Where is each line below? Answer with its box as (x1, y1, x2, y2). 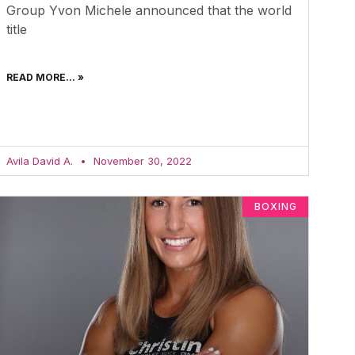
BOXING (254, 200, 297, 213)
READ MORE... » (6, 71, 84, 83)
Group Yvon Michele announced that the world (6, 2, 292, 18)
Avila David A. (6, 154, 76, 167)
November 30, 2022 (90, 154, 192, 167)
